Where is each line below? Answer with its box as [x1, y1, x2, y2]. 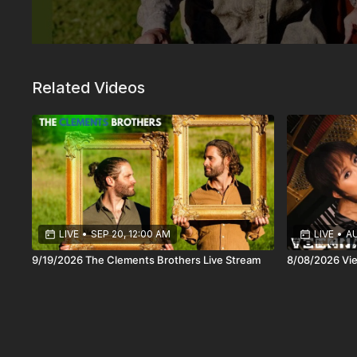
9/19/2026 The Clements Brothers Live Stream [32, 253, 261, 267]
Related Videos [32, 78, 146, 97]
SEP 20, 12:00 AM [91, 228, 171, 241]
